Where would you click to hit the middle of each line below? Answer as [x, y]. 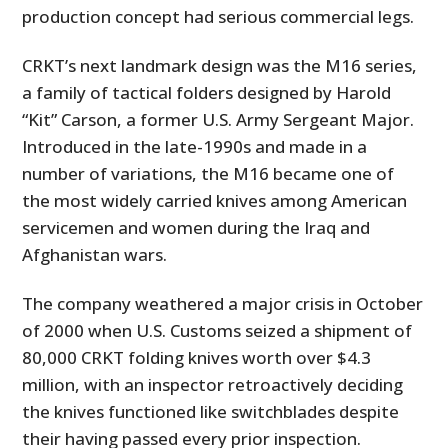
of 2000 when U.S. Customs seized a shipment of [217, 331]
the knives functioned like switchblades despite [211, 412]
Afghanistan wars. [95, 255]
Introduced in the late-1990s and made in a [195, 147]
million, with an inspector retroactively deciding [213, 385]
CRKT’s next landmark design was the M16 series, [220, 66]
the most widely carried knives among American [215, 201]
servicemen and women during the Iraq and [196, 228]
